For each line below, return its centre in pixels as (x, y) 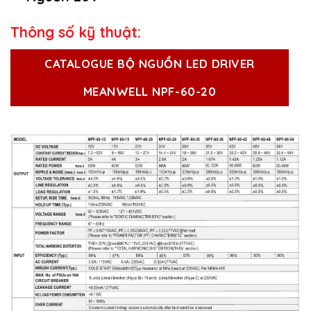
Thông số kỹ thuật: (76, 32)
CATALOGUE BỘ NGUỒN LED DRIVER (150, 63)
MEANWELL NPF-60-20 (150, 91)
